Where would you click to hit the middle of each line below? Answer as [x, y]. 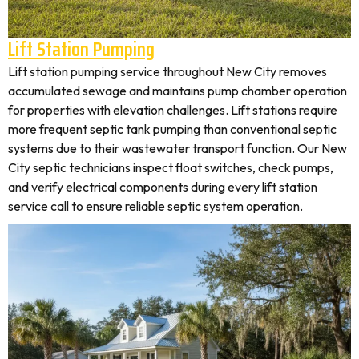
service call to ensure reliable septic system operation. [155, 206]
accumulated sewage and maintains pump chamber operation [177, 91]
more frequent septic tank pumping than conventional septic [172, 129]
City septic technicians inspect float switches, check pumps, [171, 167]
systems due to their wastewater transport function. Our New [177, 148]
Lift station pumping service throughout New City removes [167, 71]
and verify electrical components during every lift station [163, 187]
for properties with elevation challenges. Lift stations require [173, 110]
